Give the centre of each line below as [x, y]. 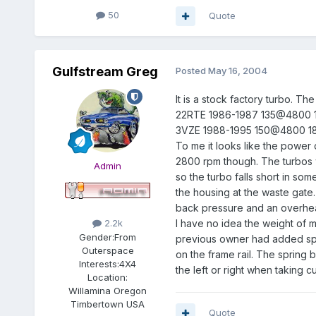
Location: [108, 277]
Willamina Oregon [108, 290]
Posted [192, 71]
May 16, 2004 [237, 71]
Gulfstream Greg [105, 72]
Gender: [97, 237]
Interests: [99, 263]
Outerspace [108, 250]
